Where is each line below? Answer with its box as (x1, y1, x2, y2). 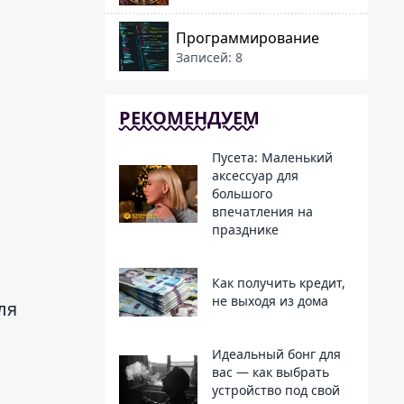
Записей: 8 (176, 48, 243, 66)
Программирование (176, 27, 319, 48)
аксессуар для (211, 167, 298, 184)
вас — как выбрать (211, 363, 329, 381)
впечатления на (211, 203, 313, 220)
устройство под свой (211, 381, 340, 399)
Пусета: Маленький (211, 149, 333, 166)
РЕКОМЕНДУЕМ (119, 106, 260, 130)
